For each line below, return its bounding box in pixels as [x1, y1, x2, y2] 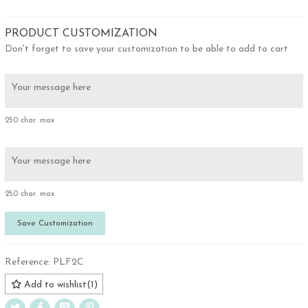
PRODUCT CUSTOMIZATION [5, 28, 157, 40]
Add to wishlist [24, 280, 87, 291]
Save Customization [17, 219, 93, 228]
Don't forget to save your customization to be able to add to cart [5, 44, 288, 55]
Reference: [5, 257, 50, 268]
